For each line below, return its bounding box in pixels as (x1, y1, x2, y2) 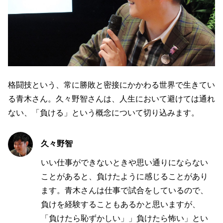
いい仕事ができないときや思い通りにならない (41, 158, 208, 167)
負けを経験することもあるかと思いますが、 (41, 200, 200, 209)
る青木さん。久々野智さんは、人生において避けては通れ (8, 95, 215, 104)
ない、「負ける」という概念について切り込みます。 (8, 109, 199, 117)
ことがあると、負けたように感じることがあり (41, 172, 208, 181)
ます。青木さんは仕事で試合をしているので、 (41, 186, 208, 195)
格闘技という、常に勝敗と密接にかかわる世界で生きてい (8, 81, 215, 90)
